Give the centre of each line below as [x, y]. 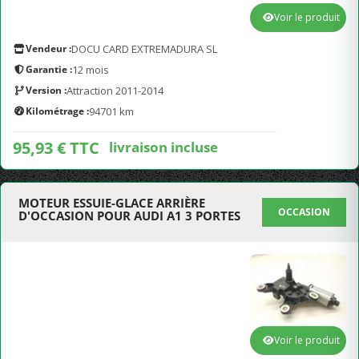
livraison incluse [163, 147]
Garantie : [49, 69]
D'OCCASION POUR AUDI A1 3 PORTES [129, 216]
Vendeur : [48, 48]
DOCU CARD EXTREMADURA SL [144, 49]
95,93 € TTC [56, 148]
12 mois [91, 70]
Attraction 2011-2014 [115, 91]
